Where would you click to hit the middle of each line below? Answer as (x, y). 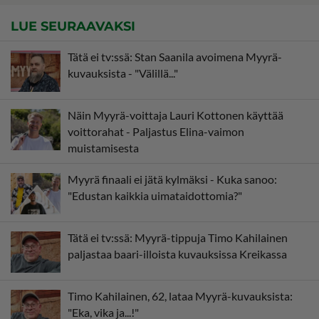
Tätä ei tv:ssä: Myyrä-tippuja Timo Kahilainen (178, 238)
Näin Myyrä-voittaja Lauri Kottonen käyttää (176, 115)
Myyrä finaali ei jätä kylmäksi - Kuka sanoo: (172, 179)
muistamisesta (103, 148)
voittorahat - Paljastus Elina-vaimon (156, 132)
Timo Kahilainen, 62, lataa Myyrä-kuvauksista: (180, 296)
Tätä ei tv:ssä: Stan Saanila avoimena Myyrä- (175, 57)
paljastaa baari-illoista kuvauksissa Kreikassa (177, 254)
